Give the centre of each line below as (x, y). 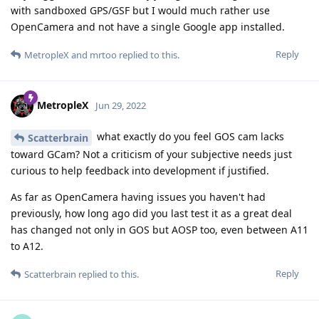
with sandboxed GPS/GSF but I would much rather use (140, 10)
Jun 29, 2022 (121, 105)
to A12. (27, 246)
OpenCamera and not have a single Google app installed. (148, 26)
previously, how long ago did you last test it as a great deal (151, 213)
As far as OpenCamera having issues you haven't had (138, 197)
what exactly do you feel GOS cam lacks (189, 136)
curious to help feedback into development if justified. (140, 170)
